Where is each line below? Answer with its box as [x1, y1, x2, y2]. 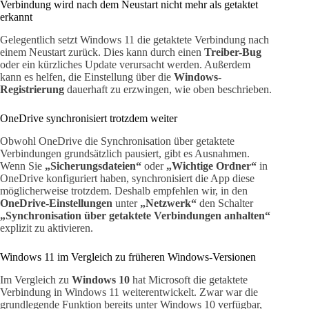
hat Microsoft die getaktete [130, 273, 248, 286]
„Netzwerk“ [140, 197, 197, 209]
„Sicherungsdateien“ [45, 159, 141, 172]
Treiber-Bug [204, 46, 261, 59]
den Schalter [197, 197, 253, 209]
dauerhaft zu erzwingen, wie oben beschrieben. [64, 83, 272, 96]
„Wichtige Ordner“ [166, 159, 257, 172]
